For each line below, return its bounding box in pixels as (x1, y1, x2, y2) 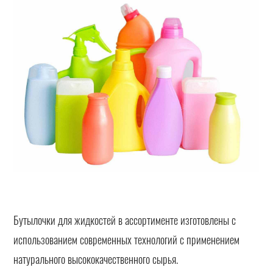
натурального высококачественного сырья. (13, 250, 179, 267)
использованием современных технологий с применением (13, 231, 240, 247)
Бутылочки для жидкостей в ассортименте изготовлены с (13, 211, 236, 228)
